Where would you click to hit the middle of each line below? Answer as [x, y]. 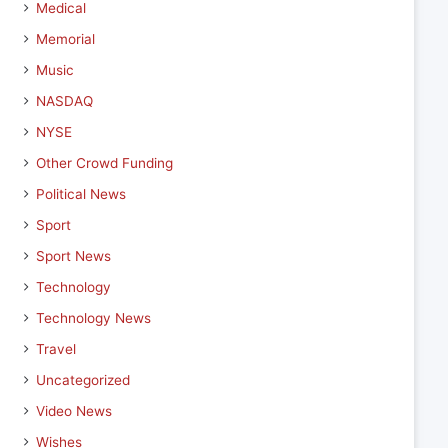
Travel [55, 349]
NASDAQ [64, 101]
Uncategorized [82, 380]
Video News [73, 411]
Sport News [73, 256]
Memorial [65, 39]
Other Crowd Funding [104, 163]
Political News [80, 194]
